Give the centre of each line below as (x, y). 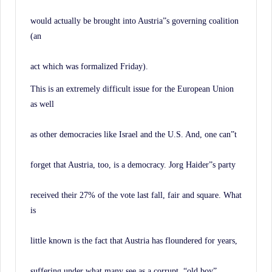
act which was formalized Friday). (89, 66)
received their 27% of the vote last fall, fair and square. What (136, 195)
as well (42, 104)
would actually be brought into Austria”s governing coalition (134, 20)
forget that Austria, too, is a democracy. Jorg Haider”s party (133, 164)
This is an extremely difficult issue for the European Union (132, 88)
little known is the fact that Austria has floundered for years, (134, 240)
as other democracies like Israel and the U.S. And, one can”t (134, 134)
